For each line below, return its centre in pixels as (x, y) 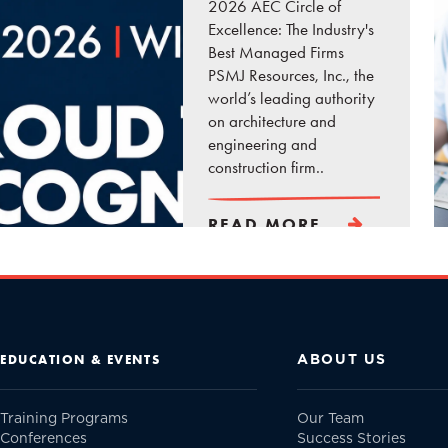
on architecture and (272, 121)
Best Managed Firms (276, 52)
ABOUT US (342, 359)
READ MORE (265, 224)
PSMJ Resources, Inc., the (291, 75)
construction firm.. (266, 167)
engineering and (263, 144)
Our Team (331, 418)
